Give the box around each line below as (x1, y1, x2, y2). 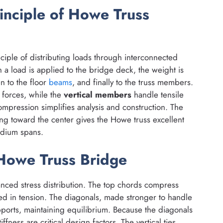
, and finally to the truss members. (72, 76, 193, 88)
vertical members (64, 88, 131, 101)
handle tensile (131, 88, 184, 101)
